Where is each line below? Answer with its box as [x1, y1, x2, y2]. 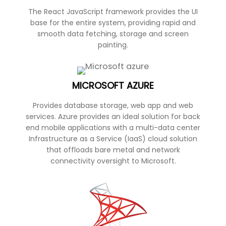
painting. [98, 39, 128, 50]
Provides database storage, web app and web [33, 100, 193, 110]
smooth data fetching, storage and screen [37, 28, 189, 39]
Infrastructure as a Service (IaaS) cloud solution [29, 133, 197, 144]
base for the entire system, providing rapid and [30, 17, 196, 28]
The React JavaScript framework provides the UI [28, 6, 198, 17]
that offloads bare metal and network [46, 144, 180, 155]
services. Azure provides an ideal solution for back [26, 111, 200, 122]
